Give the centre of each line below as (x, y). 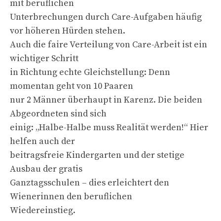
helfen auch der (42, 141)
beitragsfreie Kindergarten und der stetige (97, 155)
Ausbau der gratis (46, 169)
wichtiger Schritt (44, 58)
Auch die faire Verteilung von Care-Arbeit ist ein (109, 44)
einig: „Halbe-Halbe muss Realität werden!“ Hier (109, 127)
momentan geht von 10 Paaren (72, 86)
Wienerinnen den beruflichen (71, 196)
